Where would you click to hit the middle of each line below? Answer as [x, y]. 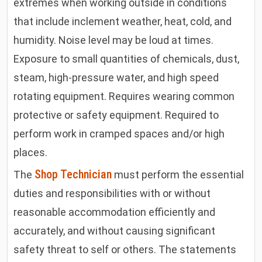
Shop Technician [73, 174]
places [30, 152]
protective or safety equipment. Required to [116, 115]
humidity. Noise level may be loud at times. [114, 40]
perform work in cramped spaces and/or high [119, 133]
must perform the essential [178, 174]
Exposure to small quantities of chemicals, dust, [127, 58]
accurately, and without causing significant [115, 230]
